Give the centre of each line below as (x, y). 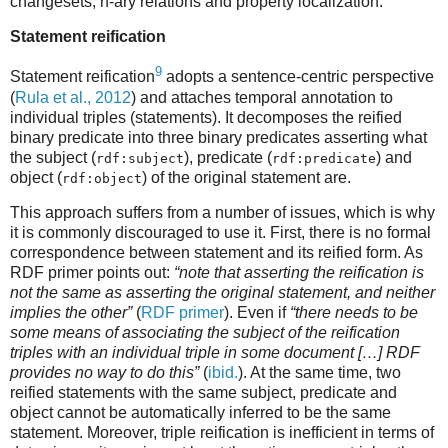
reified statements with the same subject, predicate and (203, 393)
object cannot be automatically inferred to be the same (200, 413)
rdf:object (102, 178)
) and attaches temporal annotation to (262, 97)
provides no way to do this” (104, 373)
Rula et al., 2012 (73, 97)
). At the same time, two (319, 373)
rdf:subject (140, 158)
